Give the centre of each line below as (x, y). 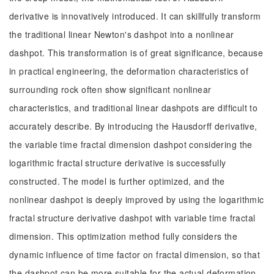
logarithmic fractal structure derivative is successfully (118, 163)
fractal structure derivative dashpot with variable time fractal (132, 218)
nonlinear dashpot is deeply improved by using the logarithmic (137, 199)
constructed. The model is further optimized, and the (117, 181)
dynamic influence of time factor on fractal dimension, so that (135, 254)
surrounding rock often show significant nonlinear (110, 89)
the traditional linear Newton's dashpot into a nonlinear (122, 34)
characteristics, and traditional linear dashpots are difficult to (134, 108)
